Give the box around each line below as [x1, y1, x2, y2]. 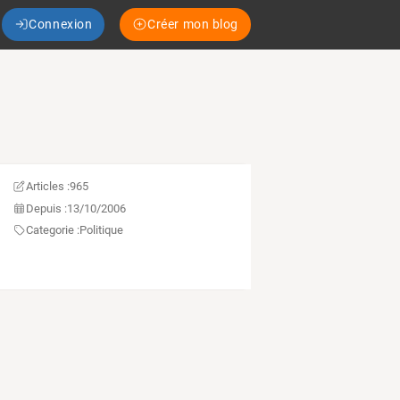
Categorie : [25, 223, 79, 237]
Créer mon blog [147, 16, 238, 31]
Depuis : [25, 201, 67, 215]
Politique [79, 223, 123, 237]
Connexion [29, 16, 93, 31]
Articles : [25, 179, 70, 194]
